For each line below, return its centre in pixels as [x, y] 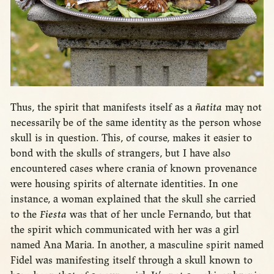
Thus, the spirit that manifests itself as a [102, 107]
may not [242, 107]
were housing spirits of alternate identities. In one [124, 183]
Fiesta [53, 214]
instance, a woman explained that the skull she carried [133, 199]
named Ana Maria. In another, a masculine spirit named [137, 245]
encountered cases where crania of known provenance [133, 168]
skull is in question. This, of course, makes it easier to [131, 138]
